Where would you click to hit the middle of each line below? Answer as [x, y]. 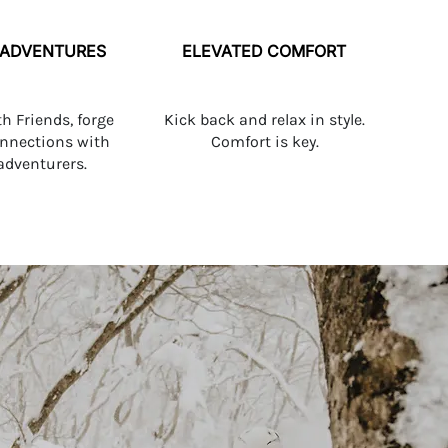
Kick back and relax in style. [264, 119]
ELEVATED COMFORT [264, 51]
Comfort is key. [264, 141]
